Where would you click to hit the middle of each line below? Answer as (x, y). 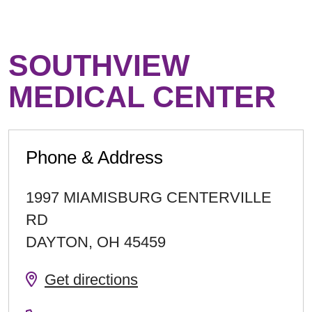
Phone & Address (94, 158)
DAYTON (57, 242)
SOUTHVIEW (99, 66)
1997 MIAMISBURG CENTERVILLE (149, 198)
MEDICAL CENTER (142, 97)
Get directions (91, 280)
